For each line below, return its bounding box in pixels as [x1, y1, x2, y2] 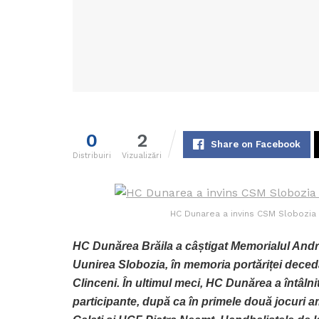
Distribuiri [73, 151, 111, 161]
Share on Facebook [210, 139, 300, 150]
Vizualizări [122, 151, 162, 161]
